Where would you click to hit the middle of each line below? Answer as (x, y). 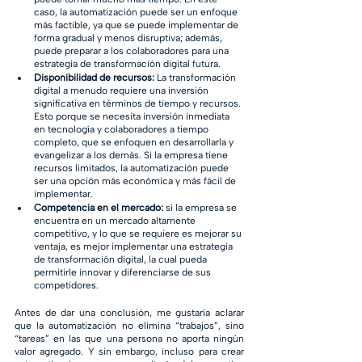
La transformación (196, 78)
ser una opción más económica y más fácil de (136, 181)
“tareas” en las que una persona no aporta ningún (129, 339)
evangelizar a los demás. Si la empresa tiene (132, 155)
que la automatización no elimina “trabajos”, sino (129, 326)
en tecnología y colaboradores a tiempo (122, 129)
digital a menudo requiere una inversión (122, 90)
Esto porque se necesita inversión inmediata (133, 116)
